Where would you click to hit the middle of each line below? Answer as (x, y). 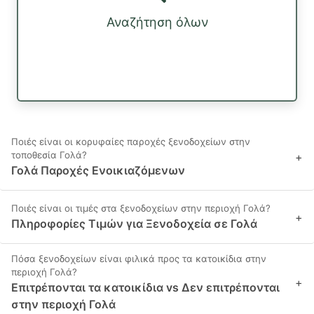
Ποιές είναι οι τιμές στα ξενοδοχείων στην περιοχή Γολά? (141, 209)
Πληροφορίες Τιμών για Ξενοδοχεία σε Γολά (134, 224)
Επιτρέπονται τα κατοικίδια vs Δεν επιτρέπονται (145, 288)
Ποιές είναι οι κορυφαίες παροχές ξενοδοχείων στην (131, 142)
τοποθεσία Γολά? (49, 155)
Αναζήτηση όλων (157, 22)
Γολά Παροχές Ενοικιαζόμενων (98, 171)
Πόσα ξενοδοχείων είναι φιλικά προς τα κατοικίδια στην (139, 259)
